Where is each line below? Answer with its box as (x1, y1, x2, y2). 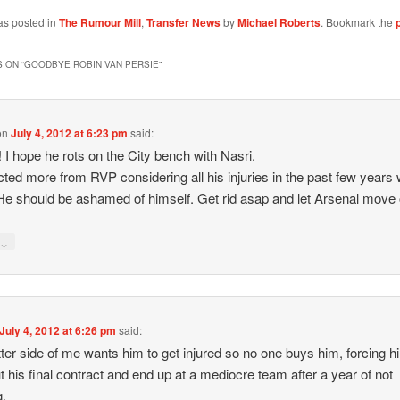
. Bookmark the (320, 14, 396, 30)
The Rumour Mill (58, 14, 141, 31)
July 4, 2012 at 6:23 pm (11, 124, 129, 141)
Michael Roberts (237, 14, 321, 31)
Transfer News (146, 14, 221, 31)
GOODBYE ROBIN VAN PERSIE (23, 57, 159, 71)
